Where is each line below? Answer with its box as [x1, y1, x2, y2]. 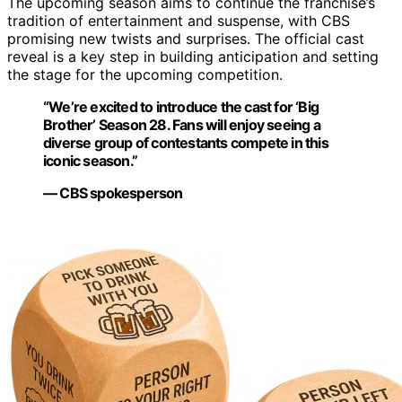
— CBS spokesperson [43, 184, 183, 203]
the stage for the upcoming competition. [7, 66, 283, 84]
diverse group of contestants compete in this [43, 134, 328, 153]
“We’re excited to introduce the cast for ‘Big [43, 98, 319, 117]
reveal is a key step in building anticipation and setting [7, 48, 379, 66]
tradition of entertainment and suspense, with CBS [7, 12, 350, 31]
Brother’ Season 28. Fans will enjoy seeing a [43, 116, 320, 135]
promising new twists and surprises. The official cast [7, 30, 364, 48]
